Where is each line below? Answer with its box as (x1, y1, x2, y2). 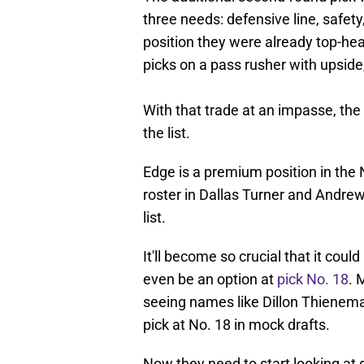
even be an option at (143, 271, 277, 288)
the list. (143, 124, 190, 142)
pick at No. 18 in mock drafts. (143, 316, 330, 334)
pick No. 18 (277, 271, 349, 288)
